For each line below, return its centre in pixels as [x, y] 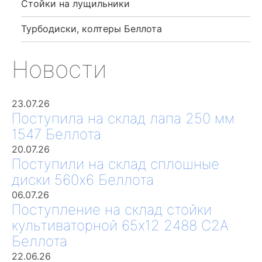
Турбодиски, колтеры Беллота [92, 28]
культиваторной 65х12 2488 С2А [120, 225]
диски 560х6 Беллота [83, 180]
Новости [59, 69]
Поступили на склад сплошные [116, 164]
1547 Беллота [56, 134]
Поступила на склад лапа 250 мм [123, 118]
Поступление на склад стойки [112, 209]
